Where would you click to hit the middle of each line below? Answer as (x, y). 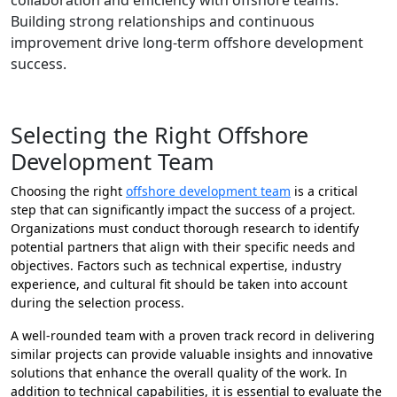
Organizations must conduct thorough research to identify (185, 229)
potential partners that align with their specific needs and (183, 247)
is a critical (324, 191)
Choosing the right (68, 191)
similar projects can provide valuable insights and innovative (192, 354)
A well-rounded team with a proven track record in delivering (193, 336)
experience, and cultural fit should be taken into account (179, 284)
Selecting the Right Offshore (160, 135)
